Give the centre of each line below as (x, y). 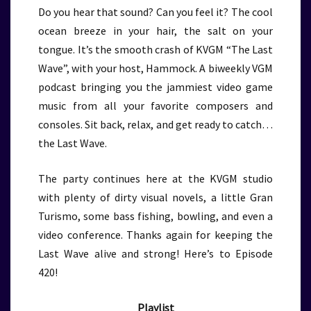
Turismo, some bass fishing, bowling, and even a (155, 216)
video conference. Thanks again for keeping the (155, 235)
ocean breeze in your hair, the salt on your (155, 31)
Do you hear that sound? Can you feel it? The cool (155, 12)
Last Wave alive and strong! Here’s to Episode (155, 253)
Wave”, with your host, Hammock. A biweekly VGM (155, 68)
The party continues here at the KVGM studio (155, 178)
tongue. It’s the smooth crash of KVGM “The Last (155, 49)
